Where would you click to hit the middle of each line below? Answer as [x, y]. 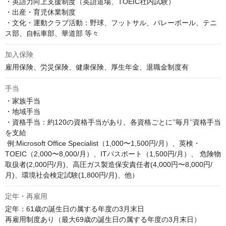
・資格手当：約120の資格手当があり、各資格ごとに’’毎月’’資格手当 [113, 122]
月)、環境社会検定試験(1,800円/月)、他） [72, 175]
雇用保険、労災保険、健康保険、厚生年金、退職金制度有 [97, 67]
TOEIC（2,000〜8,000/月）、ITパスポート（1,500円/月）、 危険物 [113, 154]
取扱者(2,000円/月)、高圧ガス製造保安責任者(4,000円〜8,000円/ [109, 164]
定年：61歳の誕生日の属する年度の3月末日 [75, 209]
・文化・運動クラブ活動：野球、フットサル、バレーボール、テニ [111, 23]
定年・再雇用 [26, 196]
